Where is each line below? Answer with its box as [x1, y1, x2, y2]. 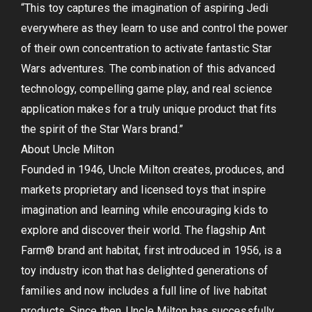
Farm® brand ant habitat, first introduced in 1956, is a [21, 244, 282, 258]
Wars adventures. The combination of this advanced [21, 62, 275, 76]
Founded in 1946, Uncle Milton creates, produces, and [21, 163, 285, 177]
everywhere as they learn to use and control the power [21, 22, 288, 36]
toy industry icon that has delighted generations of [21, 264, 269, 278]
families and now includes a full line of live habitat [21, 284, 267, 298]
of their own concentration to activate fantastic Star [21, 42, 272, 56]
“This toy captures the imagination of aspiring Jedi [21, 1, 269, 15]
